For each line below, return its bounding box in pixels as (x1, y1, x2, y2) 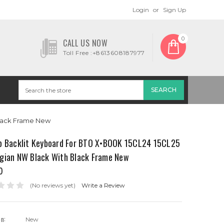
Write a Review (81, 181, 125, 189)
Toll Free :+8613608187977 (63, 49, 145, 56)
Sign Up (163, 6, 186, 13)
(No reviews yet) (29, 181, 75, 189)
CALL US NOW (63, 37, 108, 49)
